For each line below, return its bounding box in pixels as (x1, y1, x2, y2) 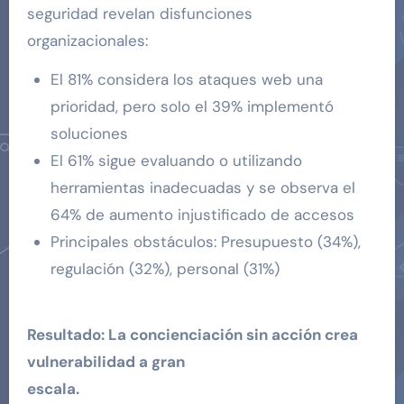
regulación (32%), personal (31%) (50, 258, 280, 279)
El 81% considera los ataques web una (50, 69, 323, 89)
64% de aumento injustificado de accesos (50, 204, 354, 225)
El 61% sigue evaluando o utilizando (50, 150, 302, 170)
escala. (26, 378, 79, 399)
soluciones (50, 123, 128, 143)
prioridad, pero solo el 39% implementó (50, 96, 334, 116)
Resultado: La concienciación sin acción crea (26, 324, 358, 344)
